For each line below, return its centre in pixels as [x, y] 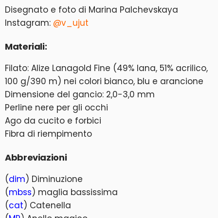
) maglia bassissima [75, 192]
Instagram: [29, 23]
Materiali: [26, 46]
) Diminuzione [54, 179]
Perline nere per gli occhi [56, 108]
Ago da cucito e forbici [53, 121]
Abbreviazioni [36, 157]
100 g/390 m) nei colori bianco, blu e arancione [104, 81]
